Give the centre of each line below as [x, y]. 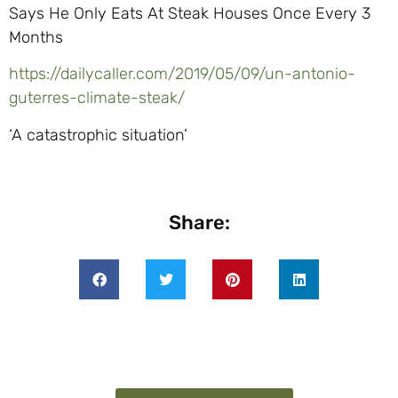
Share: [199, 223]
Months [36, 37]
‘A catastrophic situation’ [98, 135]
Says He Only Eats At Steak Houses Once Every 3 [190, 13]
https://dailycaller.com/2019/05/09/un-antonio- [182, 74]
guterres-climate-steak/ [97, 98]
